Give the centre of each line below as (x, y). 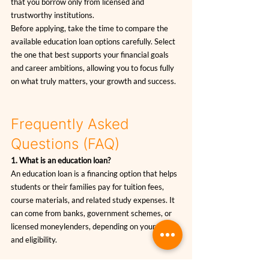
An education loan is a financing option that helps (95, 174)
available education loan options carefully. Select (94, 42)
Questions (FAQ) (65, 144)
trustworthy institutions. (53, 15)
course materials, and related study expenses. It (94, 200)
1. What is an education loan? (61, 161)
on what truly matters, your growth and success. (93, 81)
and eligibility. (34, 240)
